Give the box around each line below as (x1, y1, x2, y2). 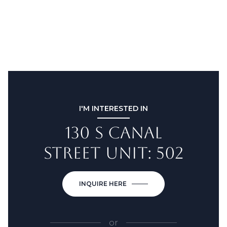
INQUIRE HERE (79, 179, 127, 187)
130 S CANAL (65, 123, 162, 142)
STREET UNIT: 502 (44, 143, 183, 162)
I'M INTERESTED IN (79, 103, 148, 113)
